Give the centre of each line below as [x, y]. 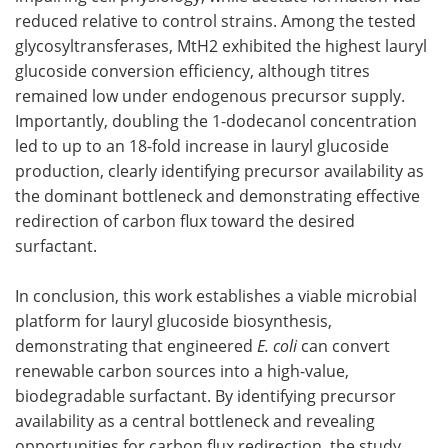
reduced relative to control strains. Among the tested [215, 20]
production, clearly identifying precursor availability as [219, 170]
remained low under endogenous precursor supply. [210, 95]
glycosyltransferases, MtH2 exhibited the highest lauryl [221, 45]
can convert [343, 345]
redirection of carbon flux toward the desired [185, 220]
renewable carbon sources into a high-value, [182, 370]
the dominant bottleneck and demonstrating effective [217, 195]
